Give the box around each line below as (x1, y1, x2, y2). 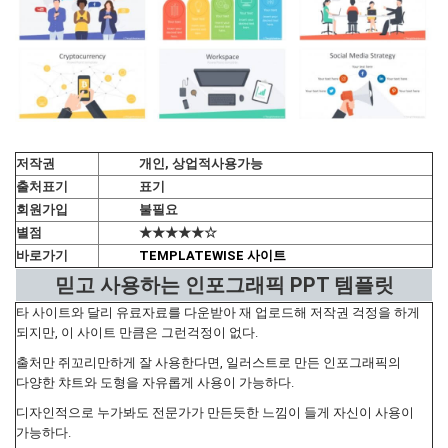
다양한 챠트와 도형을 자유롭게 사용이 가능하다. (16, 375, 294, 391)
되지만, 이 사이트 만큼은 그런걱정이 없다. (16, 325, 258, 341)
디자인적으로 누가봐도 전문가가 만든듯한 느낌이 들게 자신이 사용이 (16, 405, 414, 421)
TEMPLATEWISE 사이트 (139, 248, 289, 264)
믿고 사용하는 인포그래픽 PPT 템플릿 (54, 273, 394, 298)
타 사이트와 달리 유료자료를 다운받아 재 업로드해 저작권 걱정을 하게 (16, 305, 420, 321)
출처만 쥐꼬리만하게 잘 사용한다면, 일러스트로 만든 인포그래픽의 (16, 355, 401, 371)
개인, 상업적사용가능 (139, 156, 263, 172)
